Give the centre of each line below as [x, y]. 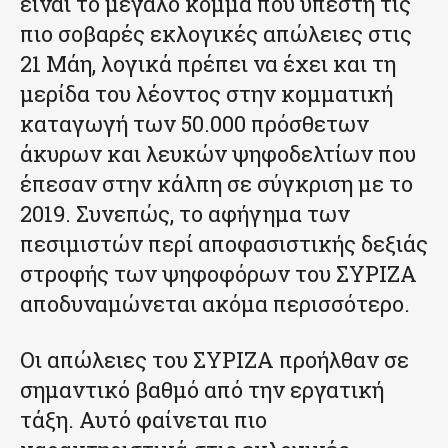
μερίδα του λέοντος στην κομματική [206, 93]
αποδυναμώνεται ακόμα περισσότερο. [215, 303]
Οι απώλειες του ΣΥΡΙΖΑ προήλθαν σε [214, 359]
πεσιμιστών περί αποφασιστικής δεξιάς [224, 243]
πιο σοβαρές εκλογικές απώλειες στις [216, 33]
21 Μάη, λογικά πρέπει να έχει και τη [208, 63]
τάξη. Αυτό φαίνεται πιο [143, 419]
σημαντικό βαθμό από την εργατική [202, 389]
